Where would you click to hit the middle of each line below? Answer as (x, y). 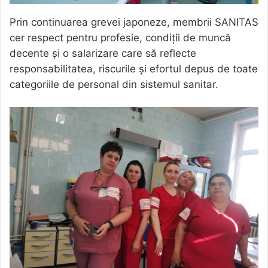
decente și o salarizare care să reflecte (103, 54)
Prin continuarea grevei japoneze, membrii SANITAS (134, 22)
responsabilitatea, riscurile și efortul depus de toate (134, 69)
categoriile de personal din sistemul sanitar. (114, 85)
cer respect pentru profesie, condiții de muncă (120, 38)
